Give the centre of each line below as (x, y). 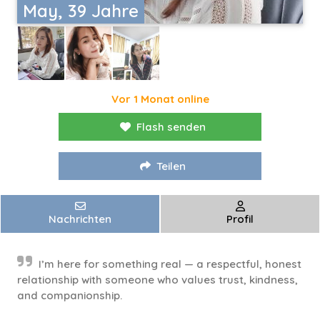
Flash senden (171, 127)
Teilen (171, 166)
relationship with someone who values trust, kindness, (157, 280)
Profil (240, 219)
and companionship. (70, 296)
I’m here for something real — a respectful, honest (170, 264)
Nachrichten (80, 219)
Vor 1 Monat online (160, 99)
